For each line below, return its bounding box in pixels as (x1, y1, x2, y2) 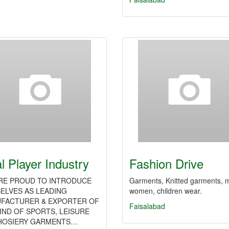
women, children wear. (129, 186, 202, 196)
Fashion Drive (129, 154, 203, 172)
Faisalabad (129, 201, 165, 211)
